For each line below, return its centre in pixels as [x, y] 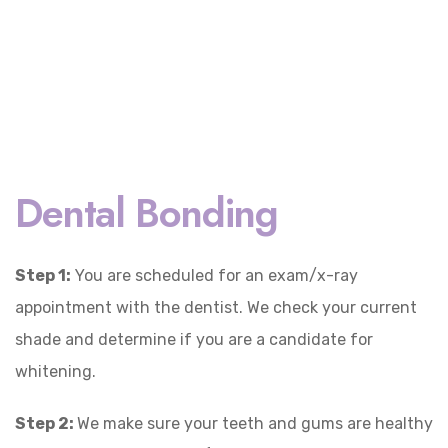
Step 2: [46, 423]
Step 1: [43, 275]
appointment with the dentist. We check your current [216, 307]
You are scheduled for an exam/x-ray [214, 275]
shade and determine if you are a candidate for [194, 339]
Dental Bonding [146, 213]
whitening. [55, 371]
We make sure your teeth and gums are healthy [255, 423]
